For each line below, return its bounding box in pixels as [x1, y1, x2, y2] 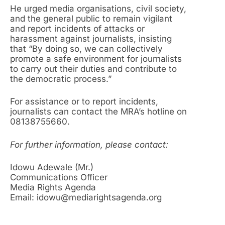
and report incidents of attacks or [10, 23, 145, 34]
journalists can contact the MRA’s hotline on [10, 106, 187, 117]
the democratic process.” [10, 73, 111, 84]
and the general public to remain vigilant [10, 13, 172, 24]
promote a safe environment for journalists [10, 53, 182, 64]
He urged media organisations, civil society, [10, 3, 186, 14]
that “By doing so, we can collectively [10, 43, 163, 54]
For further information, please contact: [10, 139, 168, 150]
